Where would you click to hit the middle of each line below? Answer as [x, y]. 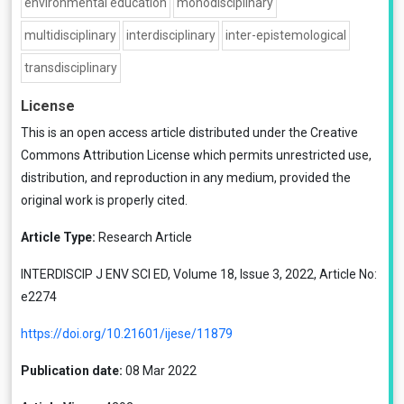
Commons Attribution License [106, 155]
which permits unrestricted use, [281, 155]
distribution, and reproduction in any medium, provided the [186, 178]
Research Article [144, 237]
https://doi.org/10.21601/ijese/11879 [127, 334]
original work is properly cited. [104, 200]
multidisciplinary [70, 35]
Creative [334, 133]
